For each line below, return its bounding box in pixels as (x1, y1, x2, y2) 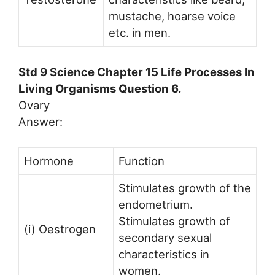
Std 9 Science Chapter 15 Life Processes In (18, 64, 255, 79)
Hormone (24, 153, 74, 168)
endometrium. (118, 197, 193, 211)
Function (118, 153, 165, 168)
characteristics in (118, 247, 209, 261)
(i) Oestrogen (24, 222, 96, 236)
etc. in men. (109, 26, 171, 40)
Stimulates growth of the (118, 180, 251, 195)
